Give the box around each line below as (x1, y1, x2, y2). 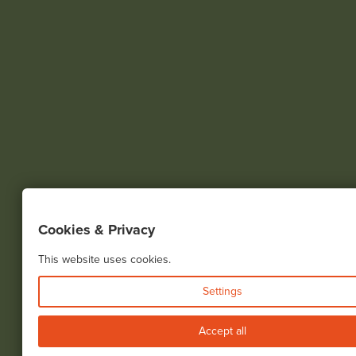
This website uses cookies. (37, 253, 171, 267)
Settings (202, 284, 242, 299)
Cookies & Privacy (37, 221, 155, 239)
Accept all (198, 324, 246, 339)
